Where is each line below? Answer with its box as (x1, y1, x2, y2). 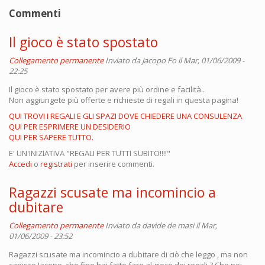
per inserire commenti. (72, 159, 154, 169)
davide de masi (142, 220, 194, 231)
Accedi (9, 159, 32, 169)
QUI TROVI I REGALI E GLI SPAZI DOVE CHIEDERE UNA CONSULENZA (9, 111, 242, 121)
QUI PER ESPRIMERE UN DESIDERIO (9, 121, 131, 132)
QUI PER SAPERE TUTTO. (9, 132, 93, 143)
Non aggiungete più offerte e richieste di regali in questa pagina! (9, 95, 238, 105)
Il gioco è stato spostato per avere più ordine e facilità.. (9, 84, 205, 95)
